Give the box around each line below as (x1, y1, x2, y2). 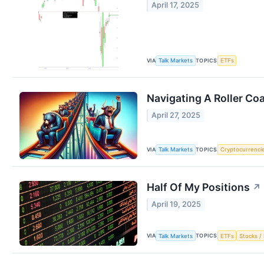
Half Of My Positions (147, 181, 250, 194)
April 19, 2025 (151, 199, 202, 209)
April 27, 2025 (151, 110, 201, 120)
